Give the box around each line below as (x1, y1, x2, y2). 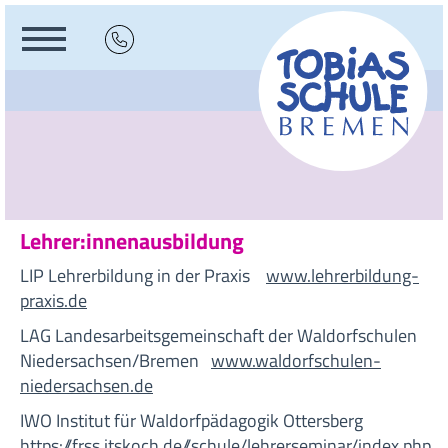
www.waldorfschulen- (211, 347, 381, 374)
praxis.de (20, 287, 87, 314)
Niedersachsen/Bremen (20, 347, 211, 374)
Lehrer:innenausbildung (20, 225, 244, 257)
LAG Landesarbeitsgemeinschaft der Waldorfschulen (20, 322, 417, 349)
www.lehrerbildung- (266, 262, 419, 289)
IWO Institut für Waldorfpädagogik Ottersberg (20, 407, 371, 434)
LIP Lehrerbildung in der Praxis (20, 262, 266, 289)
